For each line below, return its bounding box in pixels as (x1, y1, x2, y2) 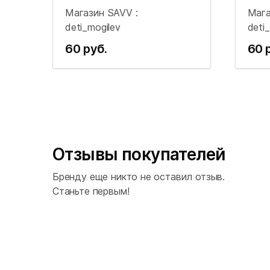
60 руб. (65, 42, 107, 56)
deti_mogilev (65, 21, 121, 33)
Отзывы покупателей (52, 143, 225, 165)
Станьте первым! (52, 185, 130, 197)
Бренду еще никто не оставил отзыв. (52, 171, 225, 183)
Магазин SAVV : (65, 7, 138, 19)
